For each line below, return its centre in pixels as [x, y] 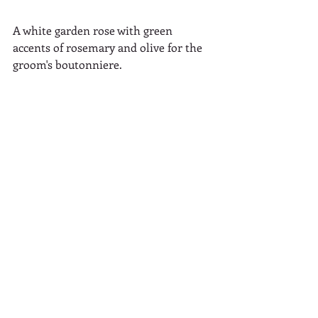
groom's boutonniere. [67, 64]
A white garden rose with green [94, 30]
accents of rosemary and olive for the [109, 47]
